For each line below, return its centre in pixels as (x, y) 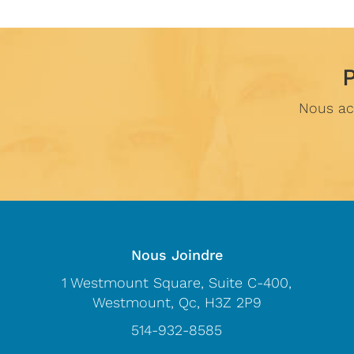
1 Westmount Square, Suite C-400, (177, 283)
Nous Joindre (177, 255)
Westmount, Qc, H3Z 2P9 (177, 303)
